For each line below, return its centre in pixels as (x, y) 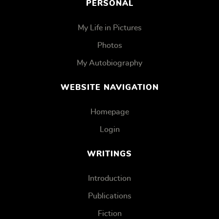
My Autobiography (109, 63)
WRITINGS (109, 154)
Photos (109, 45)
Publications (109, 196)
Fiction (109, 213)
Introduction (109, 178)
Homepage (109, 112)
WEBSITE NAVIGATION (109, 87)
